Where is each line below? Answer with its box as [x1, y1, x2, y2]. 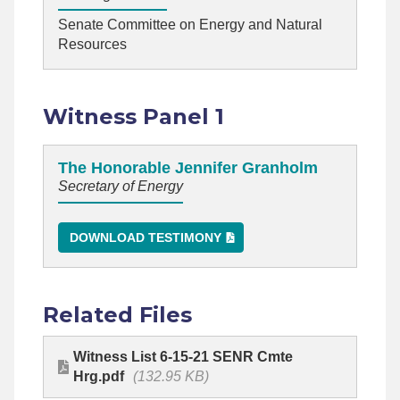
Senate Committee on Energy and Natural [58, 17, 322, 33]
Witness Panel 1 [43, 104, 224, 130]
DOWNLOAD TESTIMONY [70, 229, 221, 245]
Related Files [43, 301, 192, 328]
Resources [58, 37, 127, 53]
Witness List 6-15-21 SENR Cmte [73, 348, 294, 364]
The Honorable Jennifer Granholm [58, 159, 318, 178]
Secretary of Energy [58, 179, 183, 195]
